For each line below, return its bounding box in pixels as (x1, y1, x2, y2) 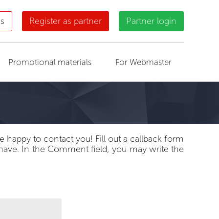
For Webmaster (115, 57, 172, 67)
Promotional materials (8, 57, 92, 67)
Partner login (126, 15, 176, 26)
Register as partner (29, 15, 102, 26)
